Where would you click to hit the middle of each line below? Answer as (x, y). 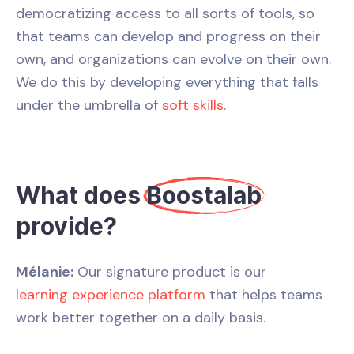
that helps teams (264, 294)
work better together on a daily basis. (141, 317)
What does (81, 195)
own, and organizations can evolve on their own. (173, 59)
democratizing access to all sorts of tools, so (165, 13)
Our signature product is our (170, 271)
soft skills (193, 105)
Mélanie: (45, 271)
